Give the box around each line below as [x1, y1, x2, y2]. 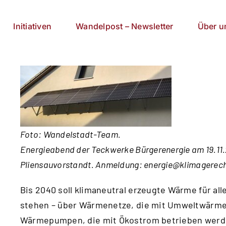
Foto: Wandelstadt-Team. [20, 129, 121, 140]
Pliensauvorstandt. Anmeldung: [20, 159, 144, 170]
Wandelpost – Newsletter [76, 21, 174, 31]
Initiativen [13, 21, 52, 31]
